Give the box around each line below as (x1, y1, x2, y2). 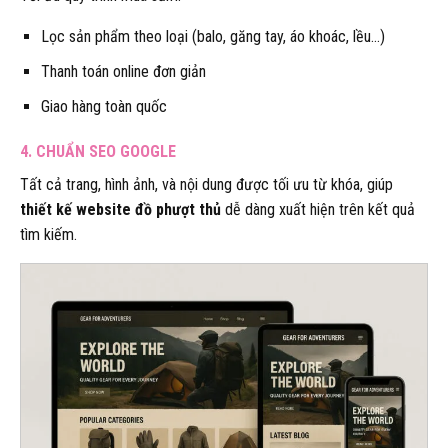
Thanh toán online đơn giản (40, 61, 206, 81)
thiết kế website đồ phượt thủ (20, 200, 221, 220)
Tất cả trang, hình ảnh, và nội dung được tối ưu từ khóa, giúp (20, 175, 393, 195)
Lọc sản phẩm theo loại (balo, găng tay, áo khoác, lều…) (40, 27, 385, 47)
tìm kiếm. (20, 225, 77, 245)
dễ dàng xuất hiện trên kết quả (221, 200, 415, 220)
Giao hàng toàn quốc (40, 96, 167, 116)
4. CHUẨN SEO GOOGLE (20, 142, 176, 162)
